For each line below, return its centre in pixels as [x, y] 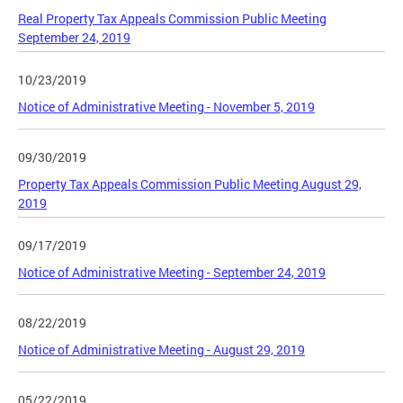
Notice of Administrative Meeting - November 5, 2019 [166, 106]
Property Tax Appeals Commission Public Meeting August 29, [190, 184]
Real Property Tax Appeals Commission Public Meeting [172, 18]
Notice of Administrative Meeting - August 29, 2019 [161, 349]
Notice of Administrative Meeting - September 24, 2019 [172, 272]
